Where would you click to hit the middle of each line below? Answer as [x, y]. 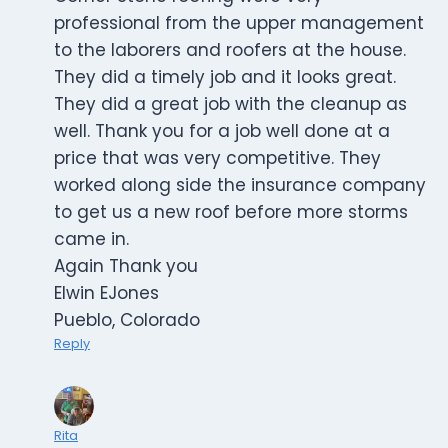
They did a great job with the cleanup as [230, 104]
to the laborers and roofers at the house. [230, 50]
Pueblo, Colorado [127, 320]
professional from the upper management [239, 23]
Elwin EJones [106, 293]
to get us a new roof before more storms [231, 212]
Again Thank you [126, 266]
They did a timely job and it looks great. [225, 77]
